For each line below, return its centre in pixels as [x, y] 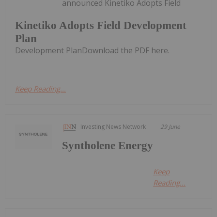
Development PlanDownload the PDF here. [92, 50]
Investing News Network [113, 126]
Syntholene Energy [108, 145]
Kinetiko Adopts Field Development [101, 25]
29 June [170, 126]
